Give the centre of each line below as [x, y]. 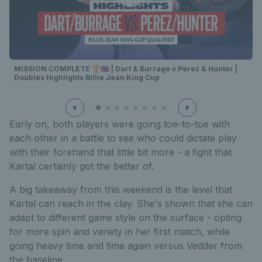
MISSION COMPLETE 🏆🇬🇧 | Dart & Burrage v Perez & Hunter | [126, 69]
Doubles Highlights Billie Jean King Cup [87, 78]
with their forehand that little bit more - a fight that [120, 152]
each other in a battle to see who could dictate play [123, 138]
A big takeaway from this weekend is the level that [121, 190]
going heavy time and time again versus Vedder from [126, 246]
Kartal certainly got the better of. [82, 166]
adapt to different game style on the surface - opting [125, 218]
